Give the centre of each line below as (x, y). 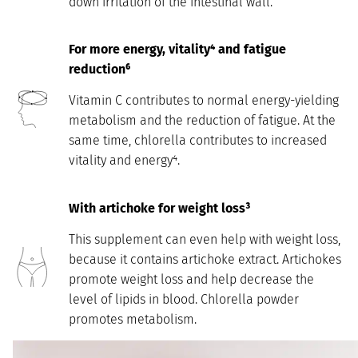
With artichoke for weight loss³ (159, 208)
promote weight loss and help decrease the (191, 280)
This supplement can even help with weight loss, (205, 240)
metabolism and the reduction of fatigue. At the (202, 121)
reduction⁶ (99, 69)
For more (96, 49)
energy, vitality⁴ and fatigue (205, 49)
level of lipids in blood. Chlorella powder (184, 300)
